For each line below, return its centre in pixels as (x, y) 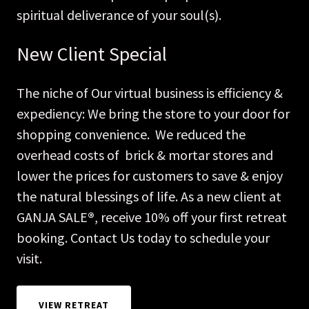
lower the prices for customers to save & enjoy (150, 175)
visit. (29, 258)
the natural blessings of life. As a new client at (149, 196)
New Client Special (92, 53)
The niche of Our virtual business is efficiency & (150, 92)
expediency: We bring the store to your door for (153, 113)
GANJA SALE (52, 217)
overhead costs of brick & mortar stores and (145, 154)
